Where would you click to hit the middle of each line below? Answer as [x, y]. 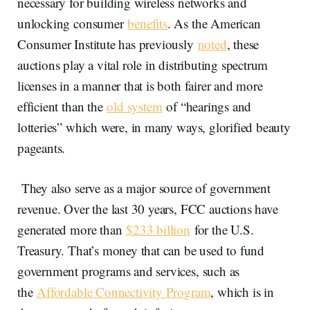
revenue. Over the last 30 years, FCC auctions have [148, 208]
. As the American [214, 23]
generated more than [72, 229]
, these [243, 44]
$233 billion [158, 229]
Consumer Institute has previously [108, 44]
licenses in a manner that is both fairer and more [140, 85]
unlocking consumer [73, 23]
